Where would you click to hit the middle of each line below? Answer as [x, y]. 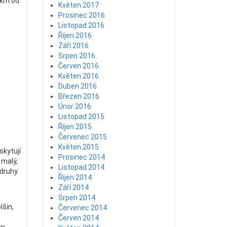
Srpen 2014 [77, 198]
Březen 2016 [79, 96]
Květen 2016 [78, 76]
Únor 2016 [74, 106]
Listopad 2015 [81, 117]
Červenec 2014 [82, 208]
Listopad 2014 [81, 167]
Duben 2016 [77, 86]
